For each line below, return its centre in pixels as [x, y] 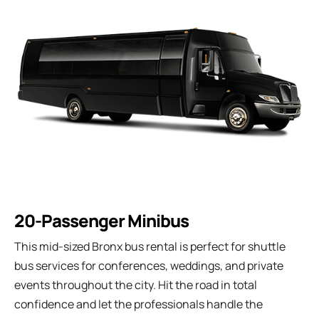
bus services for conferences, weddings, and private [149, 265]
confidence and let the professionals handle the [138, 304]
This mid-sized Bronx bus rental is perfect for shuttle [150, 246]
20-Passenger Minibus [101, 220]
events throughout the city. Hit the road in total [136, 284]
